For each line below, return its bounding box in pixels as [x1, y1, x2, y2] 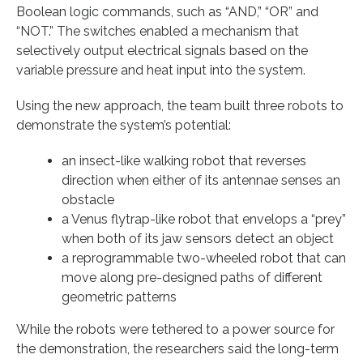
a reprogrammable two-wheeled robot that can [62, 250, 346, 266]
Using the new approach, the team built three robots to [16, 97, 344, 113]
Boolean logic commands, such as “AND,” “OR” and [16, 3, 318, 19]
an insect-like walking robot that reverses [62, 152, 306, 169]
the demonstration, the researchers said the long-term [16, 340, 339, 357]
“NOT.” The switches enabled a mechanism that [16, 23, 299, 39]
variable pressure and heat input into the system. [16, 62, 305, 78]
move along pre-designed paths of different [62, 269, 322, 285]
